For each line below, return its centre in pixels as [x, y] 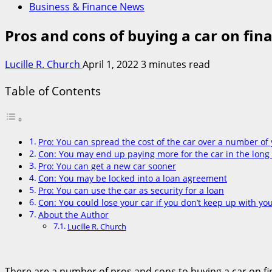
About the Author [73, 215]
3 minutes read [175, 64]
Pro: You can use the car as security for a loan [131, 191]
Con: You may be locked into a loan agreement [132, 178]
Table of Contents [53, 91]
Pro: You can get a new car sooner [107, 166]
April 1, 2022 [112, 64]
